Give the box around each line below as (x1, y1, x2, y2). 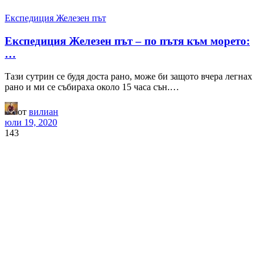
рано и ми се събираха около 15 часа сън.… (5, 82, 179, 93)
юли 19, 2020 (5, 117, 57, 128)
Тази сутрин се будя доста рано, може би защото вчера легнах (5, 71, 252, 82)
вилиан (29, 107, 58, 117)
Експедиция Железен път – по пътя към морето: (5, 34, 250, 47)
